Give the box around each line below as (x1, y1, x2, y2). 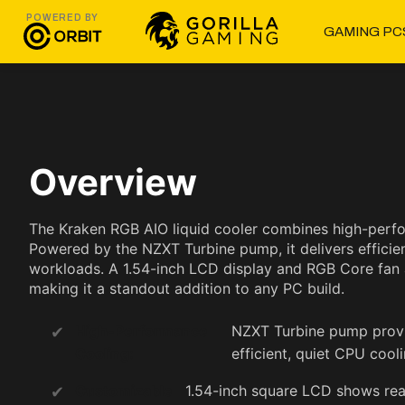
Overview (29, 160, 197, 204)
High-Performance (75, 322, 208, 340)
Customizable (75, 381, 173, 400)
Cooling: (75, 344, 134, 363)
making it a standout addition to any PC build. (29, 279, 344, 297)
